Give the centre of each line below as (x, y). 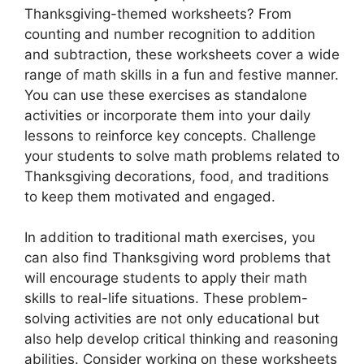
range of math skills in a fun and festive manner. (182, 74)
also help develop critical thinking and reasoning (181, 339)
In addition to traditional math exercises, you (170, 238)
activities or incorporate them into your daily (167, 115)
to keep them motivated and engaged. (150, 196)
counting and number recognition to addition (170, 34)
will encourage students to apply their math (166, 278)
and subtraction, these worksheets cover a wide (182, 54)
